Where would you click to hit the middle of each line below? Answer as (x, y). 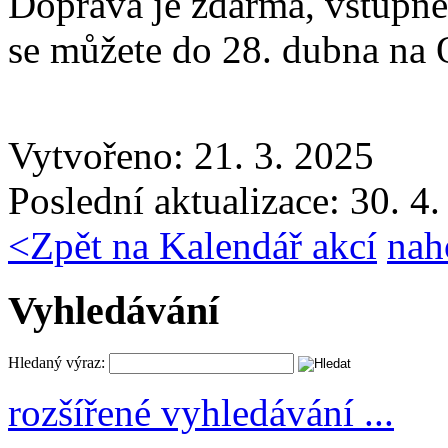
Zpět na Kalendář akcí (203, 246)
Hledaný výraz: (56, 362)
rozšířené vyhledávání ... (201, 412)
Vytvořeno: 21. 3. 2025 (191, 156)
